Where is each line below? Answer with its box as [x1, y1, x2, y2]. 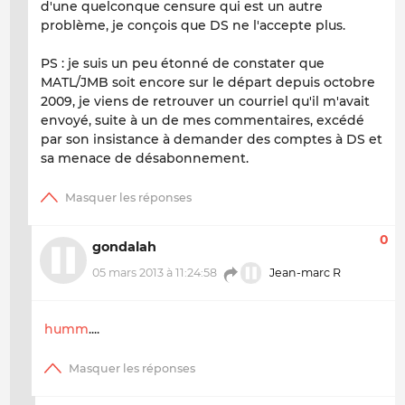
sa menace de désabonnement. [41, 150, 249, 167]
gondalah [92, 238, 156, 255]
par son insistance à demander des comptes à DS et [41, 131, 382, 148]
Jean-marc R [267, 266, 342, 280]
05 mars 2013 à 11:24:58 [92, 266, 217, 280]
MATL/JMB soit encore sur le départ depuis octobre [41, 74, 375, 91]
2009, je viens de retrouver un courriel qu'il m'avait [41, 93, 370, 110]
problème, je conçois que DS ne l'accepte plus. [41, 17, 345, 34]
